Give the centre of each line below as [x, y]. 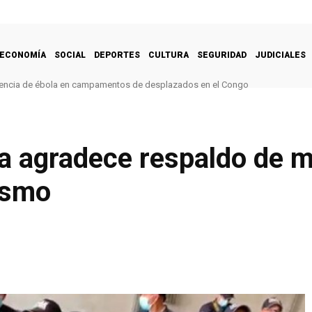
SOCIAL [70, 55]
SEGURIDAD [222, 55]
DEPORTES [117, 55]
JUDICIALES [280, 55]
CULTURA [169, 55]
